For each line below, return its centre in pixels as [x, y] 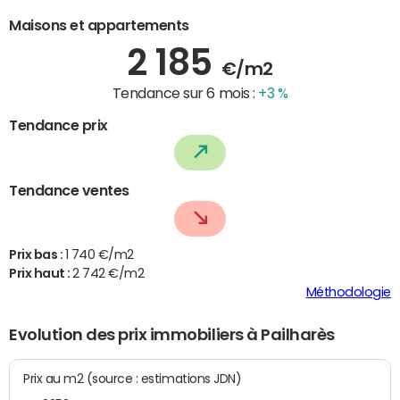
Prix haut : [41, 274]
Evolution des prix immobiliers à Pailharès [172, 335]
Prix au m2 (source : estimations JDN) [164, 378]
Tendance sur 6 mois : [185, 92]
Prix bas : [37, 255]
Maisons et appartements [99, 25]
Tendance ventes [69, 191]
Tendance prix [58, 125]
